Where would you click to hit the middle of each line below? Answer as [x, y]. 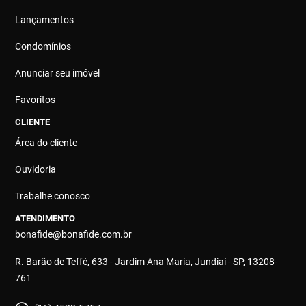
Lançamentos [45, 20]
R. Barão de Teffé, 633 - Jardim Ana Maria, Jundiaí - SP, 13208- [147, 262]
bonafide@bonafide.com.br [74, 234]
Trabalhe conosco [53, 196]
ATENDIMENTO [45, 218]
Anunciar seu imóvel [58, 73]
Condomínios [43, 46]
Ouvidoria [36, 169]
